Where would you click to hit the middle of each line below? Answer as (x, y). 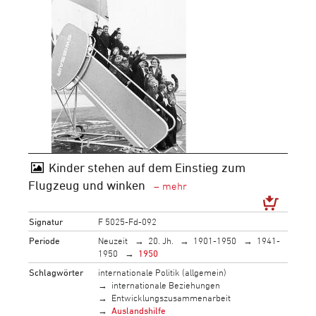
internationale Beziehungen (166, 285)
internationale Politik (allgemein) (163, 272)
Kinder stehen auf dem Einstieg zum (147, 167)
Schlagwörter (56, 272)
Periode (45, 240)
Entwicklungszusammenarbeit (171, 297)
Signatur (46, 221)
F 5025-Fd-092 (128, 221)
